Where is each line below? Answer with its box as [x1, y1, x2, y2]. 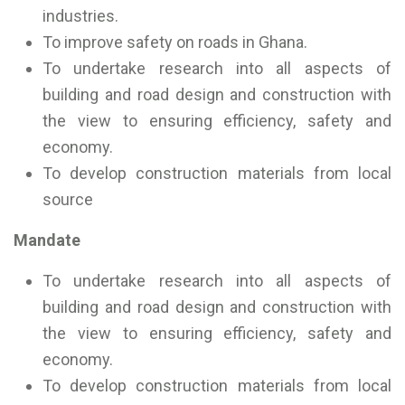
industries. [42, 6, 118, 26]
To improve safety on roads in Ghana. [42, 33, 307, 52]
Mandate [14, 231, 80, 250]
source [42, 190, 93, 210]
